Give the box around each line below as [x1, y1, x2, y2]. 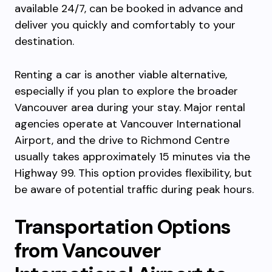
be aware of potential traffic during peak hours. [15, 182, 254, 197]
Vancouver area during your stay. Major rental [15, 100, 245, 115]
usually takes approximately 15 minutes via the [15, 149, 250, 164]
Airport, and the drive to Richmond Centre [15, 133, 229, 148]
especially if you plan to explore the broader [15, 84, 238, 98]
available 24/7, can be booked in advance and [15, 1, 243, 16]
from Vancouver [15, 237, 160, 263]
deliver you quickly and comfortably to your [15, 18, 236, 32]
